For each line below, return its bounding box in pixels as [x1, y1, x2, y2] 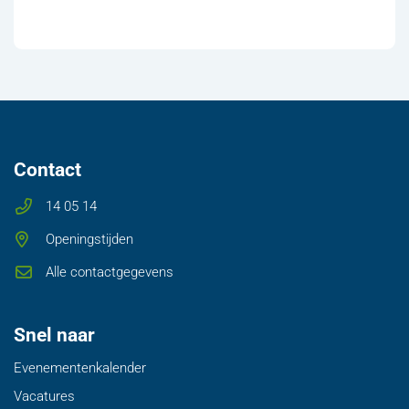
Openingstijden [45, 231, 133, 248]
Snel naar [14, 324, 95, 347]
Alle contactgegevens [45, 263, 173, 280]
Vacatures [14, 388, 75, 405]
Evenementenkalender [14, 360, 146, 377]
